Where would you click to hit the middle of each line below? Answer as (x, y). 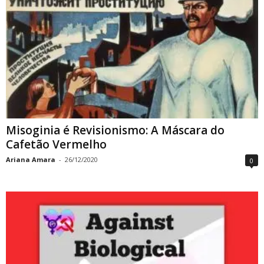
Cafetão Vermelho (56, 145)
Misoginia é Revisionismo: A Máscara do (115, 131)
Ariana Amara (31, 160)
